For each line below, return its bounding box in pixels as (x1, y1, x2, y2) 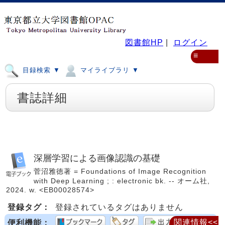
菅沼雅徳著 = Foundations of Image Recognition (34, 167, 206, 175)
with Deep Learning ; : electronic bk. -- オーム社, (34, 177, 210, 185)
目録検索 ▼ (20, 66, 60, 74)
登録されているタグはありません (55, 203, 183, 211)
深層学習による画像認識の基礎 (34, 153, 160, 163)
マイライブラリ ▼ (78, 66, 139, 74)
